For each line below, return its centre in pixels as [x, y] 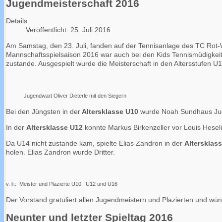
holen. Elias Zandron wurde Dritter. [60, 152]
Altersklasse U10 [109, 112]
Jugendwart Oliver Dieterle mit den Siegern [77, 96]
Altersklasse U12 [55, 128]
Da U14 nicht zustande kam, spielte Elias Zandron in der [95, 143]
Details [17, 21]
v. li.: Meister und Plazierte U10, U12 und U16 [62, 184]
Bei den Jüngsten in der [43, 112]
